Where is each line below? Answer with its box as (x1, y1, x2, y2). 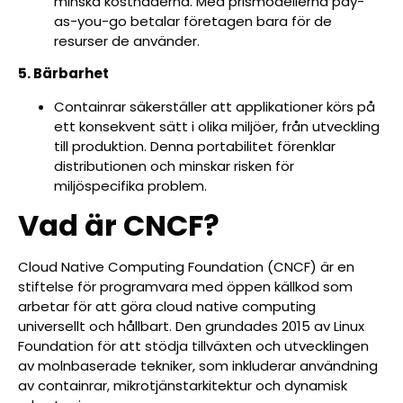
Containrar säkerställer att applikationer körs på (54, 96, 375, 116)
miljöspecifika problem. (54, 175, 207, 195)
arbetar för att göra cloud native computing (18, 297, 316, 317)
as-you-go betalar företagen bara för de (54, 11, 332, 31)
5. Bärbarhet (18, 64, 109, 84)
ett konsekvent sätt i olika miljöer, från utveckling (54, 116, 380, 136)
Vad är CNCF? (18, 205, 219, 246)
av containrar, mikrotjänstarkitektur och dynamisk (18, 376, 347, 396)
